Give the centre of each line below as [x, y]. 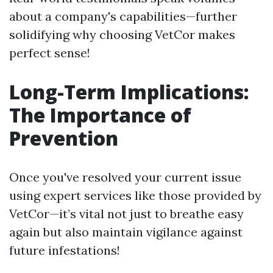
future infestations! [65, 250]
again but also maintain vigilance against [126, 232]
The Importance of [100, 115]
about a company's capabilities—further [123, 16]
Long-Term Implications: [129, 91]
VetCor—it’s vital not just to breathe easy [126, 213]
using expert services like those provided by [135, 195]
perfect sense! [50, 52]
